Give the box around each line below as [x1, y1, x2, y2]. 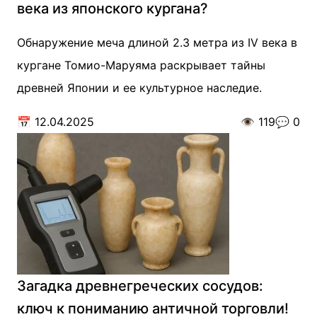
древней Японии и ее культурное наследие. [17, 81, 262, 95]
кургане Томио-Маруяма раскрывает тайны [17, 58, 265, 72]
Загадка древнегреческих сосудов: [17, 277, 263, 294]
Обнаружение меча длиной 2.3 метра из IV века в [17, 35, 297, 50]
